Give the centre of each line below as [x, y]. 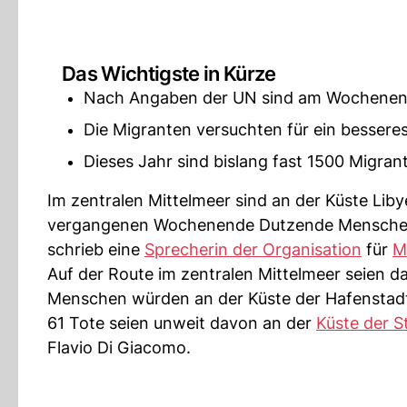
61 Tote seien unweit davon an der [182, 323]
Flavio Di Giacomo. [119, 347]
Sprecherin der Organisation [253, 249]
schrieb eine [96, 249]
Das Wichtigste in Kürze [169, 74]
